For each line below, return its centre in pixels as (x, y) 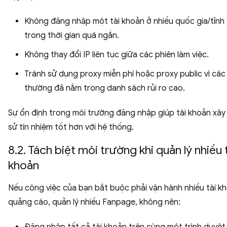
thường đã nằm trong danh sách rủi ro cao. (105, 88)
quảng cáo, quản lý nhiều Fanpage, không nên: (94, 202)
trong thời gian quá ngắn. (72, 35)
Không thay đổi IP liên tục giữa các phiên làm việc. (117, 54)
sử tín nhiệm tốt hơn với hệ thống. (71, 127)
